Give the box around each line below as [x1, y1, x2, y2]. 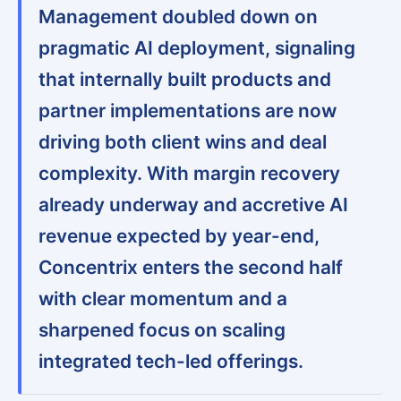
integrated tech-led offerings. [38, 349, 304, 372]
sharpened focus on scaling [38, 318, 286, 341]
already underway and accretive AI [38, 192, 349, 216]
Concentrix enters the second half [38, 255, 344, 278]
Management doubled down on [38, 4, 319, 28]
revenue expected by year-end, [38, 224, 320, 247]
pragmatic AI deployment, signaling [38, 36, 356, 59]
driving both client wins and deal [38, 130, 328, 153]
